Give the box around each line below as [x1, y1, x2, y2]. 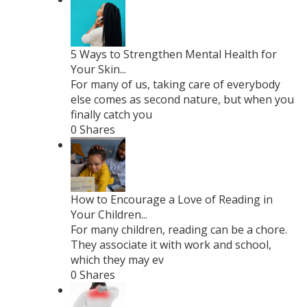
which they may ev [71, 252, 164, 268]
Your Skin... [71, 62, 126, 77]
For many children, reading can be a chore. [71, 222, 287, 238]
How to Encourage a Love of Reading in [71, 192, 273, 208]
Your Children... [71, 207, 147, 223]
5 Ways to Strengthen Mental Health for [71, 47, 277, 62]
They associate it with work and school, [71, 237, 271, 253]
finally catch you [71, 107, 152, 123]
